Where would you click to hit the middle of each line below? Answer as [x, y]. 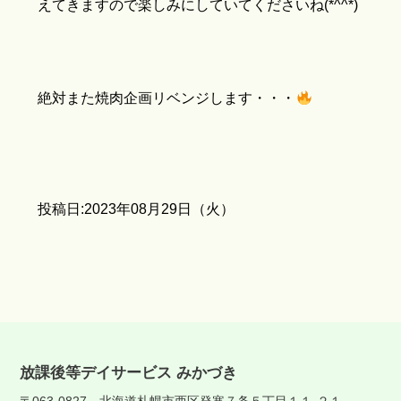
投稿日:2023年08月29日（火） [137, 209]
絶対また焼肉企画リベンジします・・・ [167, 98]
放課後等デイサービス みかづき [129, 373]
